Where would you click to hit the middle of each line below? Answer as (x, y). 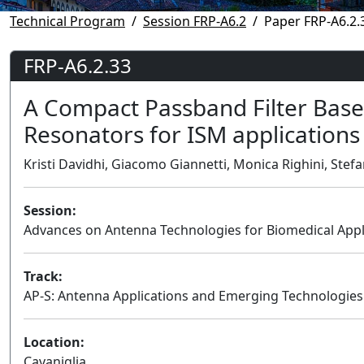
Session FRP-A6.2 (195, 21)
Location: (54, 342)
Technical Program (67, 21)
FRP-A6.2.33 (78, 65)
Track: (43, 276)
